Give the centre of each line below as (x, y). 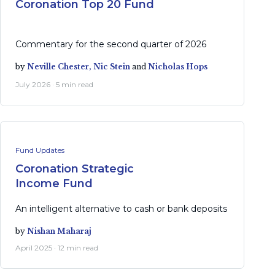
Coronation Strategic (75, 168)
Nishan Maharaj (59, 231)
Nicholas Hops (178, 67)
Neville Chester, (60, 67)
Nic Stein (112, 67)
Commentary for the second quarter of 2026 (111, 44)
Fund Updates (40, 150)
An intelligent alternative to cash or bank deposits (121, 208)
